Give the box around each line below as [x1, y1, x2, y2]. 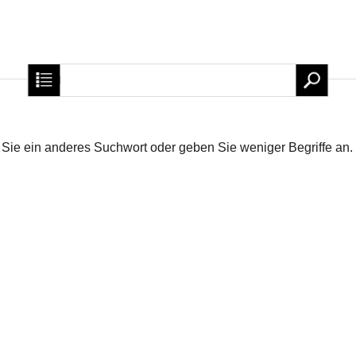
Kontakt [245, 73, 288, 87]
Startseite [36, 73, 90, 87]
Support [184, 73, 229, 87]
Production [106, 73, 168, 87]
